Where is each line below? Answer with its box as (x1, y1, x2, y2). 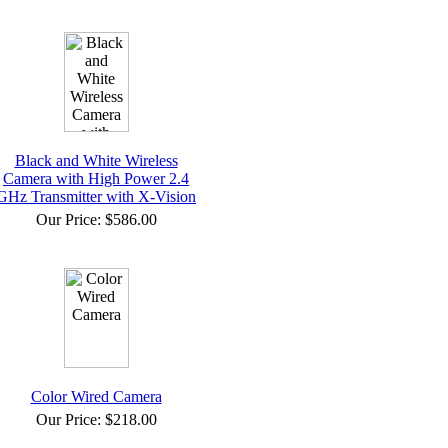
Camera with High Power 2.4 (3, 170, 189, 187)
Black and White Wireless (14, 152, 178, 169)
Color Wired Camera (30, 388, 162, 405)
